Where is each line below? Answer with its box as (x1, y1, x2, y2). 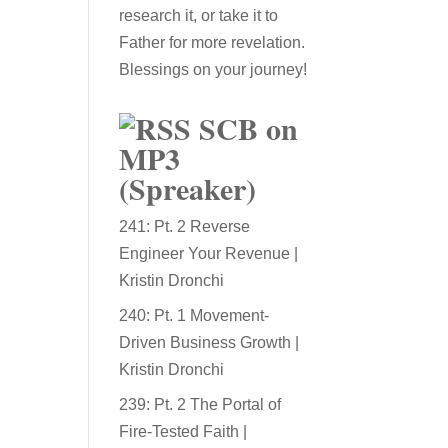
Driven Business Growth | (119, 334, 300, 351)
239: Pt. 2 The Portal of (119, 396, 282, 413)
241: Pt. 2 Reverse (119, 218, 251, 235)
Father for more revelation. (119, 34, 310, 51)
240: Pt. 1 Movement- (119, 307, 270, 324)
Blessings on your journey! (119, 61, 308, 78)
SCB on (199, 106, 299, 150)
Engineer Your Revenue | (119, 245, 299, 262)
